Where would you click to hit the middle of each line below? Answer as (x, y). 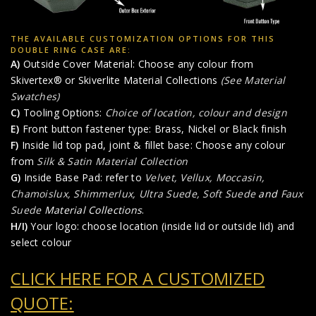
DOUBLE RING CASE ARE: (71, 50)
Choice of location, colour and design (196, 113)
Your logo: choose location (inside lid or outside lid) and (161, 226)
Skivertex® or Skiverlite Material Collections (114, 80)
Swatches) (35, 97)
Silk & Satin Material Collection (113, 162)
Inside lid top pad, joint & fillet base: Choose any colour (152, 145)
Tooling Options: (61, 113)
